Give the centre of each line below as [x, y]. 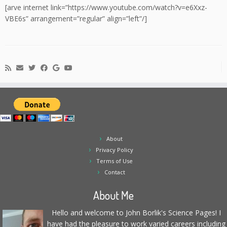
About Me [113, 195]
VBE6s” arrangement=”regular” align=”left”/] [76, 18]
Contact [115, 172]
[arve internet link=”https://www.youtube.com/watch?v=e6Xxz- [106, 7]
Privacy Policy [115, 150]
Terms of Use [115, 161]
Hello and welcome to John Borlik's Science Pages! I [136, 213]
